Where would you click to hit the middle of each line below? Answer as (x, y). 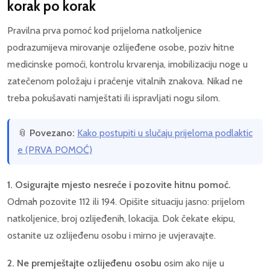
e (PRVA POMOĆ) (55, 150)
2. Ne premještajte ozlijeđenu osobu (84, 263)
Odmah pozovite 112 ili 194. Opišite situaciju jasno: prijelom (126, 202)
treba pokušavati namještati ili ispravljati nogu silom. (114, 98)
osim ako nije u (193, 263)
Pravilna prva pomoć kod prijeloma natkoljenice (105, 31)
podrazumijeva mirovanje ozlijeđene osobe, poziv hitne (121, 48)
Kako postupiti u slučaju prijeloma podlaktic (165, 133)
